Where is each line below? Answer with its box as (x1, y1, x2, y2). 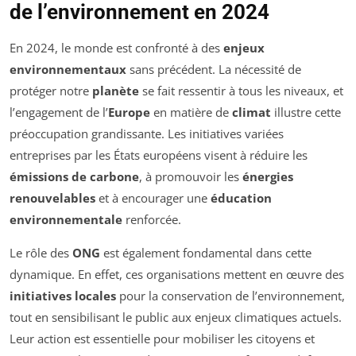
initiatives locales (10, 287, 116, 304)
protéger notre (10, 82, 92, 99)
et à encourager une (95, 189, 211, 206)
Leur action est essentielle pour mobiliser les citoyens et (10, 330, 315, 346)
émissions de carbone (10, 168, 139, 184)
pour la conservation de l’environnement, (116, 287, 345, 304)
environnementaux (10, 60, 126, 77)
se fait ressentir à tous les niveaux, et (139, 82, 343, 99)
